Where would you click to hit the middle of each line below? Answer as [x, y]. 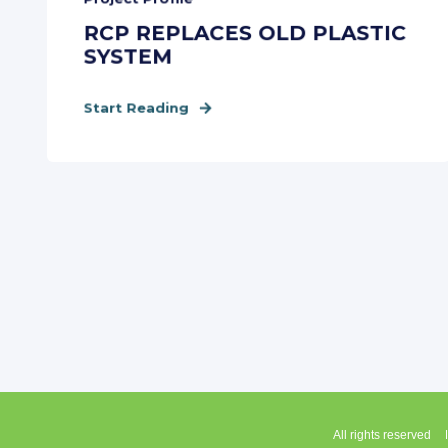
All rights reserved [382, 435]
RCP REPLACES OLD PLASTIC [245, 33]
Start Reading [136, 107]
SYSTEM [128, 56]
